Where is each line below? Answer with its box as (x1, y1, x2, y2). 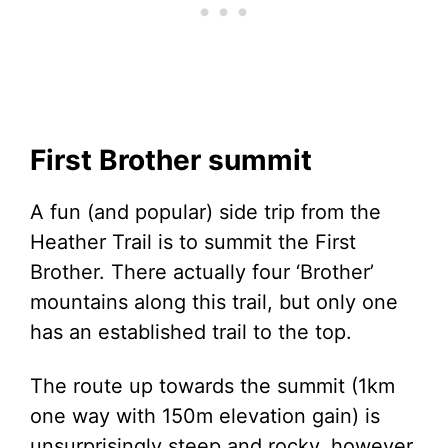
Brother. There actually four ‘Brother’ (30, 260, 374, 284)
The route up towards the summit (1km (30, 374, 395, 398)
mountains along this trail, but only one (30, 290, 398, 314)
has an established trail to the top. (30, 320, 352, 344)
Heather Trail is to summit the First (30, 230, 356, 254)
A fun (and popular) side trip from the (30, 200, 381, 224)
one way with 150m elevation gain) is (30, 404, 380, 428)
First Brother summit (30, 143, 312, 177)
